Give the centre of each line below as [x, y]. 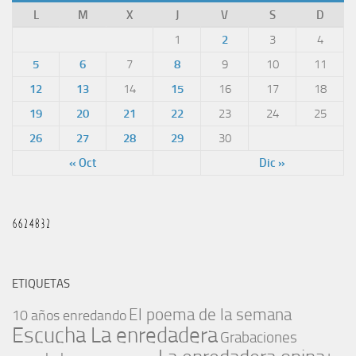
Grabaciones [259, 338]
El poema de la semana [210, 315]
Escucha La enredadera [115, 336]
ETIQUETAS [41, 284]
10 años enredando [69, 316]
